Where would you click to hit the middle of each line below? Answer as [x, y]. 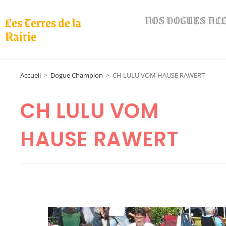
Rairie [21, 36]
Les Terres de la [43, 22]
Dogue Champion [77, 75]
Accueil [31, 75]
